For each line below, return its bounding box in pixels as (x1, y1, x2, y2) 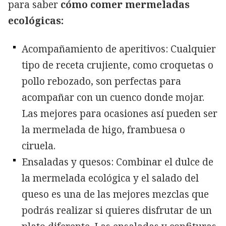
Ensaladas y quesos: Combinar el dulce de (22, 155, 213, 168)
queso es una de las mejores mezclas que (22, 187, 209, 201)
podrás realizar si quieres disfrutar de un (22, 203, 212, 217)
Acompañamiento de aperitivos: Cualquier (22, 42, 216, 55)
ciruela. (22, 139, 55, 152)
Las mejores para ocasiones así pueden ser (22, 106, 217, 120)
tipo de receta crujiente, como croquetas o (22, 58, 213, 72)
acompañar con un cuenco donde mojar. (22, 90, 204, 104)
